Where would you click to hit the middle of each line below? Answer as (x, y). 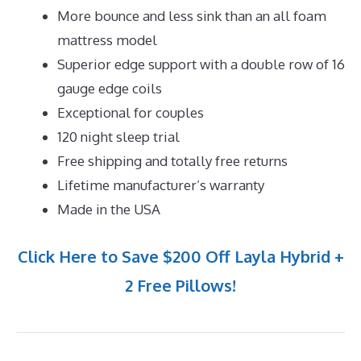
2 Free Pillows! (180, 286)
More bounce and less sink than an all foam (192, 15)
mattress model (107, 39)
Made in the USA (109, 209)
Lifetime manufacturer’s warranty (161, 185)
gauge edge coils (110, 88)
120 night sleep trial (118, 136)
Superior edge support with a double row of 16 (201, 64)
